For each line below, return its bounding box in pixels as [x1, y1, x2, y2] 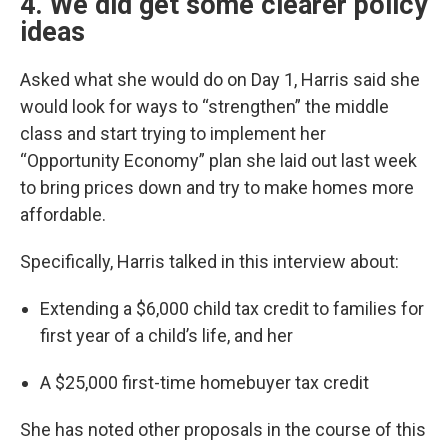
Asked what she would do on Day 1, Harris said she [20, 69, 420, 90]
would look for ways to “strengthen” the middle [20, 96, 389, 117]
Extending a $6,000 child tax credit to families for [40, 298, 424, 319]
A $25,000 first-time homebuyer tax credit [40, 372, 369, 393]
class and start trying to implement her [20, 123, 326, 144]
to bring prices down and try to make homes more [20, 177, 414, 198]
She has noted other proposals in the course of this [20, 419, 426, 440]
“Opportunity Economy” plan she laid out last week [20, 150, 417, 171]
